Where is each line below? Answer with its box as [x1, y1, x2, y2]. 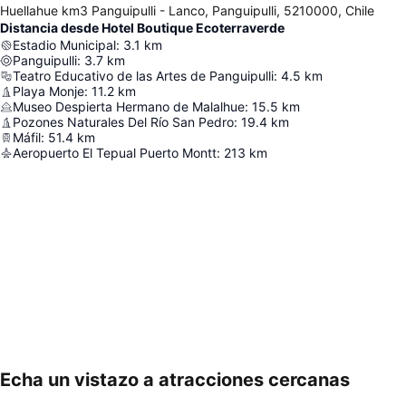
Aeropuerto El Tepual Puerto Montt [13, 145, 217, 161]
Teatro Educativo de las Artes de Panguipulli [13, 68, 274, 84]
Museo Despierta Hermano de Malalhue [13, 99, 245, 115]
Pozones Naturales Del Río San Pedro [13, 114, 234, 130]
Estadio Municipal [13, 37, 116, 53]
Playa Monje [13, 83, 84, 100]
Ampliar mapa [29, 384, 111, 401]
